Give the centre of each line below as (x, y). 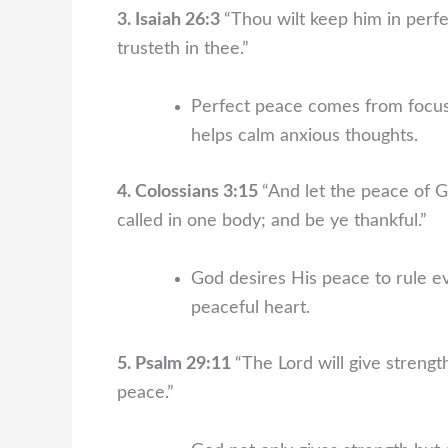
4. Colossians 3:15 (189, 192)
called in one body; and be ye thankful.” (272, 221)
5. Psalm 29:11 (176, 363)
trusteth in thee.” (183, 49)
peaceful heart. (250, 307)
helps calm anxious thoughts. (304, 136)
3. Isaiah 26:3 (170, 20)
